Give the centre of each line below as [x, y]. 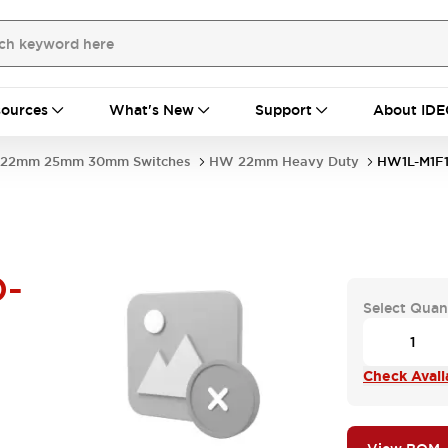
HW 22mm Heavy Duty [284, 161]
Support [283, 110]
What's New [151, 110]
